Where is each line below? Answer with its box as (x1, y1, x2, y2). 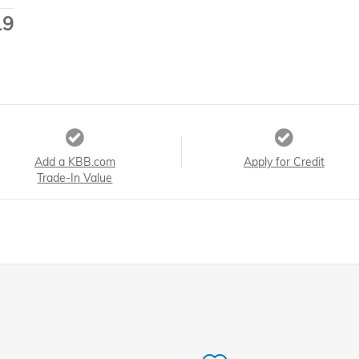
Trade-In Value (37, 171, 113, 185)
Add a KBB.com (34, 155, 115, 169)
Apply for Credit (243, 155, 325, 169)
